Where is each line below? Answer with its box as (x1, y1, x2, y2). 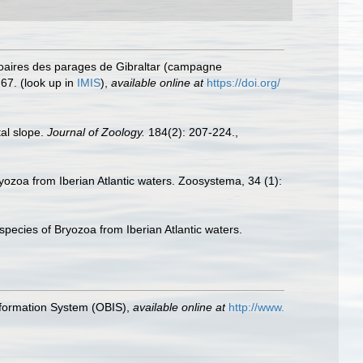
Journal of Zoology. (47, 125, 145, 139)
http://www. (228, 300, 284, 314)
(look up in (17, 76, 77, 89)
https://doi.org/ (207, 76, 280, 89)
